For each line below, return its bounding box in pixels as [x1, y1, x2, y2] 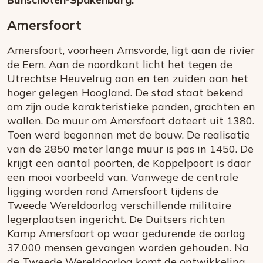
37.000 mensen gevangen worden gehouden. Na [7, 241, 249, 255]
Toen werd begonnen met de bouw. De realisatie [7, 128, 250, 142]
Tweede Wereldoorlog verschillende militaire [7, 198, 231, 213]
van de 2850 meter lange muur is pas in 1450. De [7, 142, 254, 156]
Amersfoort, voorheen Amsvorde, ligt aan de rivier [7, 43, 255, 58]
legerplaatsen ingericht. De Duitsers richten [7, 213, 225, 227]
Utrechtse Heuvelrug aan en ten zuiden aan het [7, 72, 248, 86]
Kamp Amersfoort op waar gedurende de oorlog [7, 227, 245, 241]
